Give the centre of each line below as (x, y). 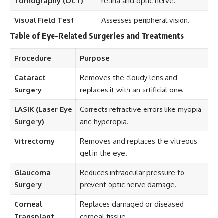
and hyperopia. (104, 121)
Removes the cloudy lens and (128, 77)
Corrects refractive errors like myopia (140, 109)
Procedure (32, 58)
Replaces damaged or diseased (132, 204)
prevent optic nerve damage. (128, 184)
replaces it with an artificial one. (132, 90)
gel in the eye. (103, 153)
